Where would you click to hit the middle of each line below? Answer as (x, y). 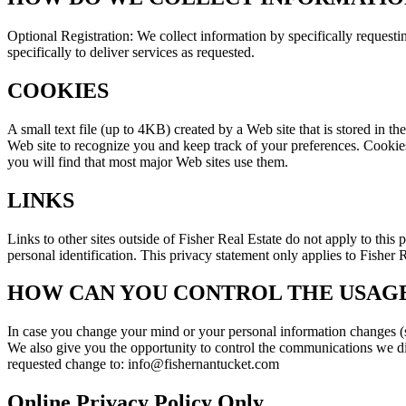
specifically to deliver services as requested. (131, 52)
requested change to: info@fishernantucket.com (143, 364)
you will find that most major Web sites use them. (148, 161)
